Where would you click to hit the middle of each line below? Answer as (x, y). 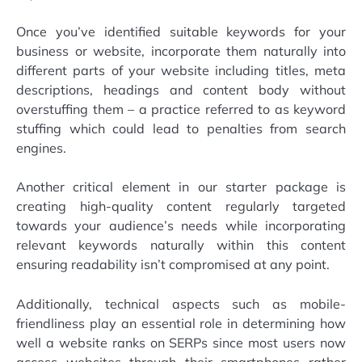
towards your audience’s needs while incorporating (181, 226)
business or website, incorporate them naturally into (181, 51)
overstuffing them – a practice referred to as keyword (181, 109)
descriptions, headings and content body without (181, 90)
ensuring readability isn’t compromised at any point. (173, 265)
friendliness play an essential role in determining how (181, 323)
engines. (41, 148)
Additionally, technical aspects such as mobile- (181, 303)
